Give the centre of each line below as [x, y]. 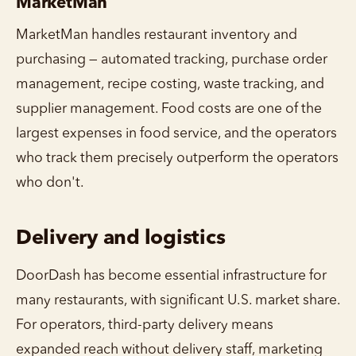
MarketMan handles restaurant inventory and [157, 35]
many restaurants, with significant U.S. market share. [178, 300]
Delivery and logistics [121, 238]
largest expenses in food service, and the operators [176, 133]
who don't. [50, 183]
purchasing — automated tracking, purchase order [172, 60]
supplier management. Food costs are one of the [169, 109]
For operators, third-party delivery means [145, 325]
